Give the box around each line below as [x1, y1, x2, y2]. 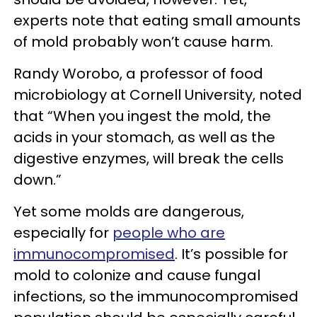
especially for [13, 223, 113, 243]
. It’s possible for [175, 244, 288, 264]
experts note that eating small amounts [13, 11, 301, 30]
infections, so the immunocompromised [13, 287, 299, 306]
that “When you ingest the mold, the [13, 106, 271, 126]
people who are [113, 223, 225, 243]
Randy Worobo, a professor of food [13, 64, 263, 83]
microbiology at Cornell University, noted [13, 85, 302, 105]
